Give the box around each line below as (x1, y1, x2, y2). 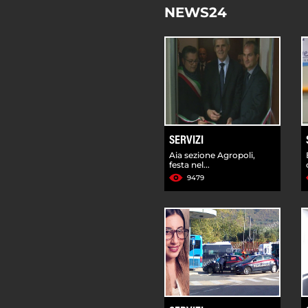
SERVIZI (169, 134, 203, 147)
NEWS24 (164, 3, 227, 21)
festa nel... (169, 159, 210, 170)
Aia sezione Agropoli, (169, 149, 255, 160)
